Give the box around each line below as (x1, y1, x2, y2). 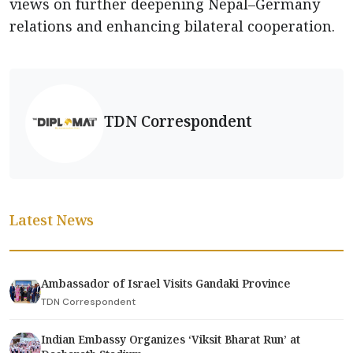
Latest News (9, 210, 94, 229)
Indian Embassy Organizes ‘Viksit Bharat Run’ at (41, 332, 300, 347)
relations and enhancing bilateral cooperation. (9, 17, 335, 35)
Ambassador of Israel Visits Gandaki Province (41, 276, 294, 291)
